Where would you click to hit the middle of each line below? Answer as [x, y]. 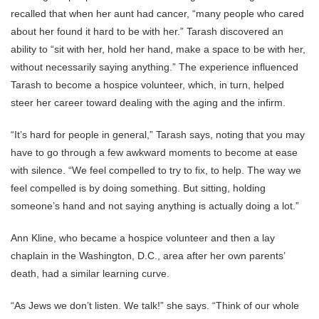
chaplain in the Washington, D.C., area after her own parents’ [148, 256]
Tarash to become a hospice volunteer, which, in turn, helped [147, 85]
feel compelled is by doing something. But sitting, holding [138, 188]
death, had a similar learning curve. [90, 273]
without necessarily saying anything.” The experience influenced [155, 67]
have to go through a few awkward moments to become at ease [154, 152]
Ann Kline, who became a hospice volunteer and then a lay [143, 238]
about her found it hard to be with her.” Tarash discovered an [147, 31]
